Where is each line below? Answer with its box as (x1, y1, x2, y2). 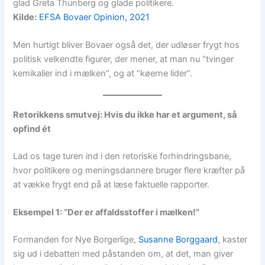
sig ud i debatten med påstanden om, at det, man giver (13, 248, 234, 259)
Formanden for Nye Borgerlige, (13, 234, 139, 245)
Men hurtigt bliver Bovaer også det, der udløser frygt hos (13, 40, 240, 51)
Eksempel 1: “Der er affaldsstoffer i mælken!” (13, 206, 200, 218)
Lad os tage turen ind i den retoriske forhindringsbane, (13, 150, 232, 161)
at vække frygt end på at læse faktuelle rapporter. (13, 179, 210, 190)
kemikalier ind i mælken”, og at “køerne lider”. (13, 68, 193, 79)
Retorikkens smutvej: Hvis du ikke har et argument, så (13, 109, 237, 120)
